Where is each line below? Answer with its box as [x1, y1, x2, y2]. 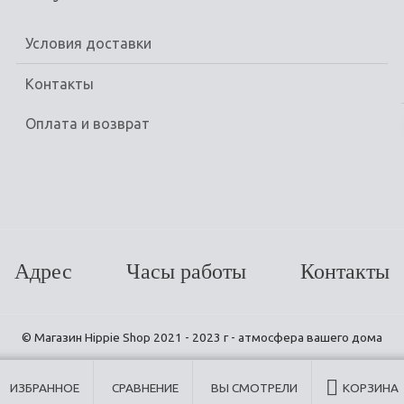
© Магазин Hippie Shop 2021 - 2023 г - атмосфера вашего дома [22, 330, 382, 344]
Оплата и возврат [25, 115, 151, 132]
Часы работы [126, 260, 246, 283]
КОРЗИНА [343, 381, 399, 395]
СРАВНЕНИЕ [112, 381, 179, 395]
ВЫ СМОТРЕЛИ [211, 381, 298, 395]
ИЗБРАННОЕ [10, 381, 79, 395]
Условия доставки [25, 35, 152, 51]
